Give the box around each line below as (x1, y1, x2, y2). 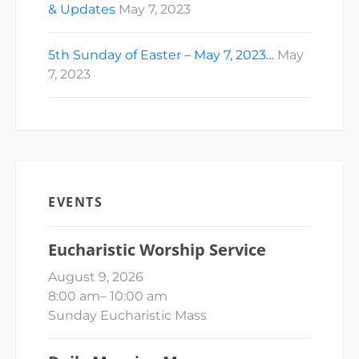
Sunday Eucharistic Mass (48, 307, 207, 323)
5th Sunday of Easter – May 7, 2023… (48, 46, 274, 63)
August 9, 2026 (48, 268, 143, 284)
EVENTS (48, 192, 103, 211)
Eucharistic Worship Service (48, 238, 266, 260)
